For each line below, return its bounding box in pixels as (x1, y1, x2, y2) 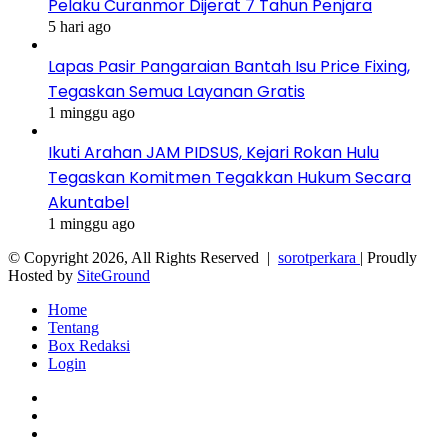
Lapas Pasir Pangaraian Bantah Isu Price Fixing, (48, 55, 410, 78)
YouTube (47, 424, 105, 441)
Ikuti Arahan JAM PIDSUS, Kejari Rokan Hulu (48, 141, 379, 164)
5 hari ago (48, 18, 111, 35)
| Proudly (360, 249, 417, 266)
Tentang (48, 319, 99, 336)
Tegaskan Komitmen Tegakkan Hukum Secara (48, 166, 411, 189)
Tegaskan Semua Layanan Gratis (48, 80, 305, 103)
